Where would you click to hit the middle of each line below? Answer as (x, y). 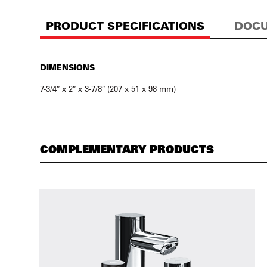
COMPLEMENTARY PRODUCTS (127, 149)
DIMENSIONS (68, 67)
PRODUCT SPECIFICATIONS (125, 26)
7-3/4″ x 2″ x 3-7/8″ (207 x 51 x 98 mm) (108, 89)
